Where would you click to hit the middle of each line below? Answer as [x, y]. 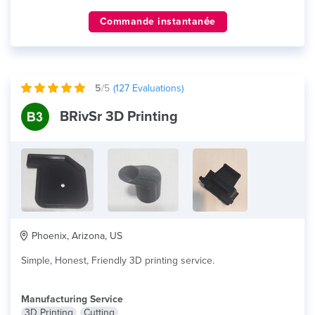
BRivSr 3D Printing [119, 117]
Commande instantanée [157, 21]
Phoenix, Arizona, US [76, 236]
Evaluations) [156, 88]
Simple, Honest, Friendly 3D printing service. [118, 261]
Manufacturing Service [72, 299]
